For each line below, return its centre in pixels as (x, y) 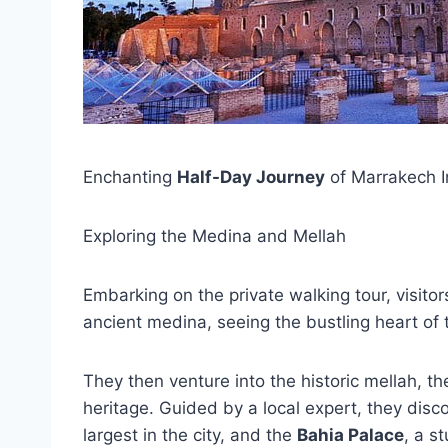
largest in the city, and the (190, 435)
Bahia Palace (350, 435)
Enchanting (130, 177)
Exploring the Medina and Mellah (214, 236)
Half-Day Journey (251, 177)
